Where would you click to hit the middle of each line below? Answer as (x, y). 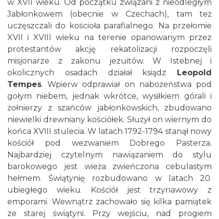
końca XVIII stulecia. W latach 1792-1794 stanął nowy (109, 131)
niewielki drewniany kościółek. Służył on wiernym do (109, 120)
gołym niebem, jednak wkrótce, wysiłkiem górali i (109, 96)
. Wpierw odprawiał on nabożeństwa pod (127, 84)
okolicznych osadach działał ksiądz (92, 73)
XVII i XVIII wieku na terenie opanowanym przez (109, 37)
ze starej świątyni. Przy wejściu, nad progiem (109, 213)
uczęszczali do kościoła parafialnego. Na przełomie (109, 26)
